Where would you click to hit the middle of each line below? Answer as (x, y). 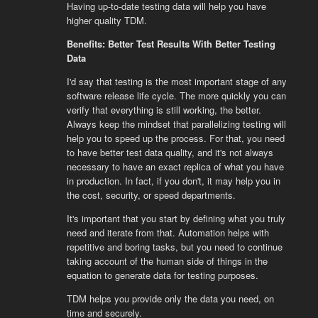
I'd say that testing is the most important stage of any (176, 81)
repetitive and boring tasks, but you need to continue (174, 246)
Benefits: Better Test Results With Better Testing (171, 43)
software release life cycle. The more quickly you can (176, 95)
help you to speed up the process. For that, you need (175, 138)
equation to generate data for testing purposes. (162, 275)
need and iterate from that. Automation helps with (168, 232)
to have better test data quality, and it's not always (170, 152)
